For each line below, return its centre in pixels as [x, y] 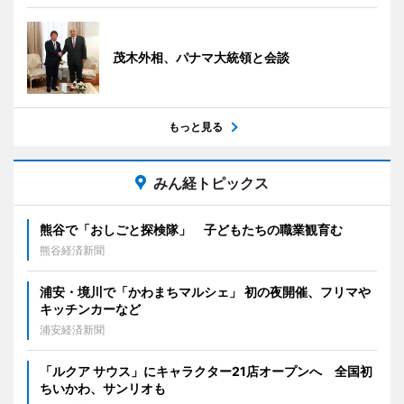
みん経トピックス [211, 183]
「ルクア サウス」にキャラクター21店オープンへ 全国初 [206, 371]
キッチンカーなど [90, 308]
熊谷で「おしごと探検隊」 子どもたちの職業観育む [191, 229]
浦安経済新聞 [72, 329]
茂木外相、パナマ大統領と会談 [201, 57]
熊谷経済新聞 [72, 250]
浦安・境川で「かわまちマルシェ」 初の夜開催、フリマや [205, 291]
